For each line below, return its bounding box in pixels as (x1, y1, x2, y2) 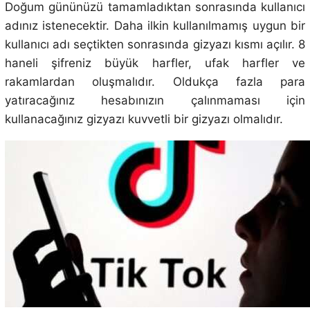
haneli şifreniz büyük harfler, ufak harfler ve (4, 55, 306, 70)
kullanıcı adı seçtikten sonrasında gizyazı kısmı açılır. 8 (4, 37, 306, 51)
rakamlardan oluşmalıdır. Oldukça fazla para (4, 74, 306, 89)
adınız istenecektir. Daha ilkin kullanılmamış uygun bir (4, 18, 306, 33)
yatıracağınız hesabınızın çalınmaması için (4, 93, 306, 107)
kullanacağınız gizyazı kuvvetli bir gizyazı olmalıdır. (4, 111, 283, 126)
